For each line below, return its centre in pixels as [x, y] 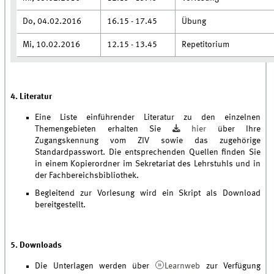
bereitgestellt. [61, 205]
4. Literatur [31, 96]
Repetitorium [206, 44]
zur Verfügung [231, 266]
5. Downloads [36, 245]
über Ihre [239, 129]
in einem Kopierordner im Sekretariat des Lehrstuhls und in [148, 164]
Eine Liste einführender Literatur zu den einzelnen [148, 117]
